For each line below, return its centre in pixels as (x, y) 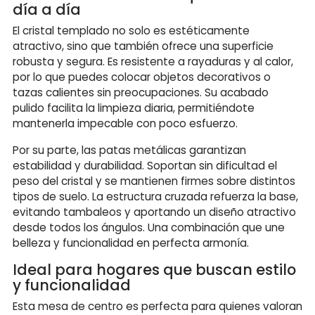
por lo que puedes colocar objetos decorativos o (142, 77)
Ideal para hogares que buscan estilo (154, 269)
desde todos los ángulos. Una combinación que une (149, 227)
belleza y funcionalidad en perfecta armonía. (131, 243)
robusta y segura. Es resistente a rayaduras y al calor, (153, 61)
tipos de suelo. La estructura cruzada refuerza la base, (155, 196)
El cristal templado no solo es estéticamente (131, 30)
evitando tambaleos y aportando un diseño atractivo (154, 212)
